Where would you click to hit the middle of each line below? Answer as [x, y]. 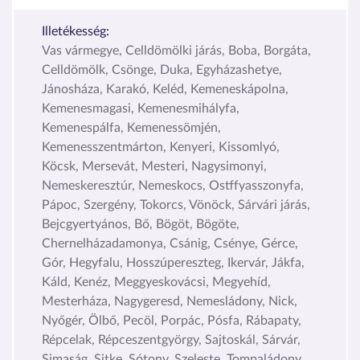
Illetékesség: [76, 31]
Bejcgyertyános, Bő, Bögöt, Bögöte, [141, 224]
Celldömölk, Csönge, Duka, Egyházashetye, [162, 70]
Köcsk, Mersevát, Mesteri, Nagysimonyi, [154, 166]
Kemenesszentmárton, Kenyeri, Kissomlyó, [161, 147]
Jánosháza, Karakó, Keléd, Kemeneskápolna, [165, 89]
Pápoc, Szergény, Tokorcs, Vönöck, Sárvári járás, [176, 205]
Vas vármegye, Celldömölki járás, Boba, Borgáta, [176, 50]
